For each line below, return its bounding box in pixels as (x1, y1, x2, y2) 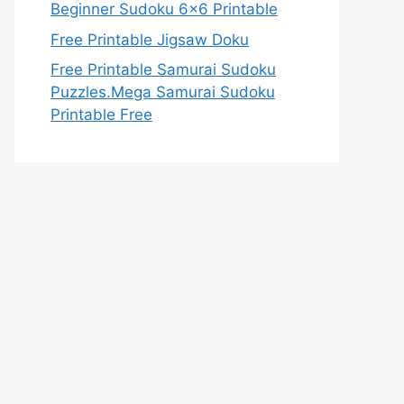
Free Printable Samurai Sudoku (50, 60, 276, 78)
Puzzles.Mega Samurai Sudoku (50, 83, 275, 101)
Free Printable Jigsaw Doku (50, 30, 249, 49)
